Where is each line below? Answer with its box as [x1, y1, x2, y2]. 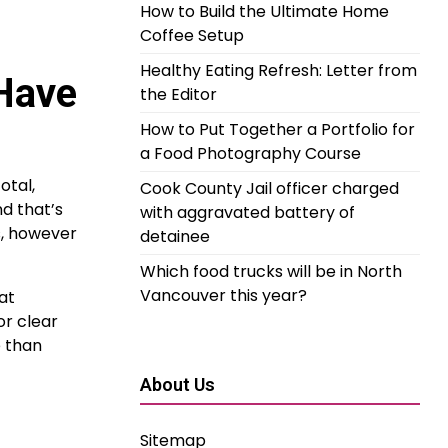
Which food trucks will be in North [140, 260, 402, 283]
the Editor [140, 83, 217, 106]
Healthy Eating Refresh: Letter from [140, 59, 417, 82]
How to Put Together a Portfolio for [140, 118, 415, 141]
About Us [140, 374, 215, 395]
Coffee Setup [140, 24, 244, 47]
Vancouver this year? [140, 284, 307, 307]
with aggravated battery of [140, 201, 355, 224]
